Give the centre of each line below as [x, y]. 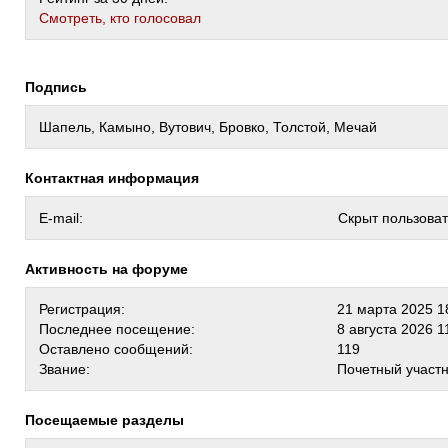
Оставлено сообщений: [116, 349]
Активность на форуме [111, 269]
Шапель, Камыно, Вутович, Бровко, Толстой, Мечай [208, 127]
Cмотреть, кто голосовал [120, 18]
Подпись [61, 87]
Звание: [64, 369]
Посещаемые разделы [109, 420]
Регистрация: [82, 309]
